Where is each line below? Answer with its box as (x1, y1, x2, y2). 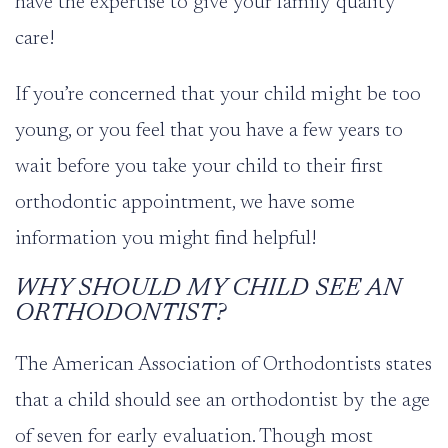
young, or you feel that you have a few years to (15, 121, 403, 142)
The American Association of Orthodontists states (15, 355, 432, 376)
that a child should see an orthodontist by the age (15, 391, 430, 412)
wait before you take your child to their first (15, 157, 383, 178)
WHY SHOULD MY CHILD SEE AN (15, 277, 402, 303)
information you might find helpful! (15, 229, 317, 250)
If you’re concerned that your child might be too (15, 85, 421, 106)
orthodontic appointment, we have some (15, 193, 355, 214)
